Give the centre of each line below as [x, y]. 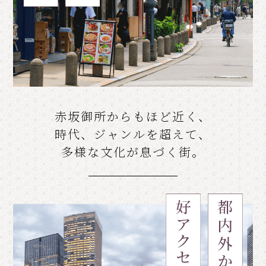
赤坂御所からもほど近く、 [133, 116]
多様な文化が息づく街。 [133, 151]
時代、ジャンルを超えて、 [133, 134]
